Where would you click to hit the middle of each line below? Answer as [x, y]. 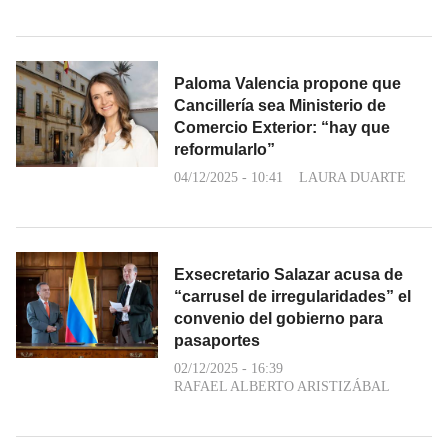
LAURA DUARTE [352, 177]
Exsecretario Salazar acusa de [288, 274]
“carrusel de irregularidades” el [292, 296]
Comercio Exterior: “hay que [282, 127]
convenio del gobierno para [278, 318]
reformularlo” [224, 149]
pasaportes [217, 340]
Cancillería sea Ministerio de [280, 105]
